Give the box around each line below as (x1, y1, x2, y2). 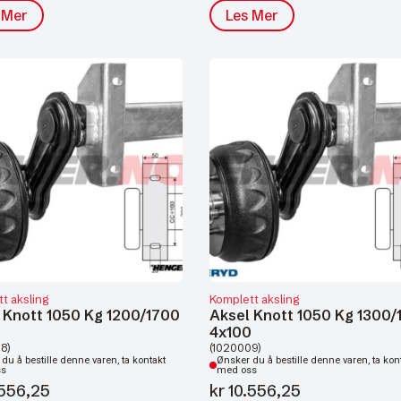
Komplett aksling (209, 292, 299, 306)
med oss (217, 364, 257, 376)
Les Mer (226, 6, 278, 24)
